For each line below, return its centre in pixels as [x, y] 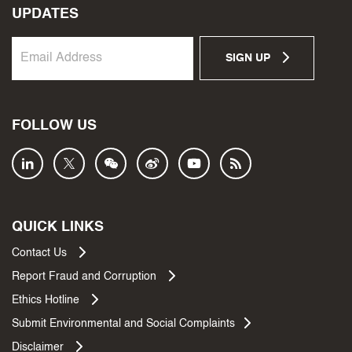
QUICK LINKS [58, 227]
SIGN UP [249, 58]
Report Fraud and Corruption [86, 277]
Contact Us [41, 253]
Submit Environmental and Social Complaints [123, 324]
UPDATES [45, 14]
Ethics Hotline [47, 300]
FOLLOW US [54, 126]
